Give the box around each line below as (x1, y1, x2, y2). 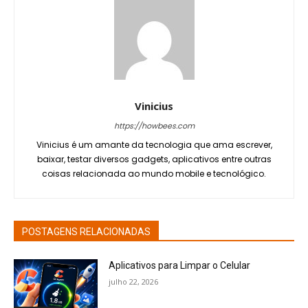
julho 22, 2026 (109, 276, 159, 287)
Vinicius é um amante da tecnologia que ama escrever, (36, 139, 272, 151)
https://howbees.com (113, 120, 195, 131)
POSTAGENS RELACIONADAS (22, 226, 151, 237)
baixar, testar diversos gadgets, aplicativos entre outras (36, 153, 272, 165)
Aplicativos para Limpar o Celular (109, 260, 251, 271)
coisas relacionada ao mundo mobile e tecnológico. (42, 168, 266, 179)
